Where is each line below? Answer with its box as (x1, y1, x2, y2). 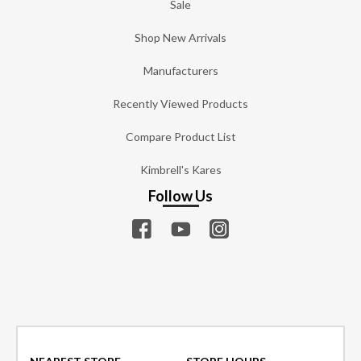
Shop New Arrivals (135, 31, 226, 45)
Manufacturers (143, 64, 218, 78)
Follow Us (148, 187, 213, 205)
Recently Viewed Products (113, 97, 248, 111)
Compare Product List (125, 130, 236, 144)
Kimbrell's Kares (139, 163, 222, 177)
